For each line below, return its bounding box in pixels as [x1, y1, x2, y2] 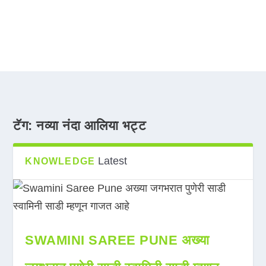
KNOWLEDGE [25, 156, 96, 166]
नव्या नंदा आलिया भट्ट [36, 118, 147, 133]
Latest [98, 155, 128, 167]
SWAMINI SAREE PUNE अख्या [25, 233, 210, 248]
